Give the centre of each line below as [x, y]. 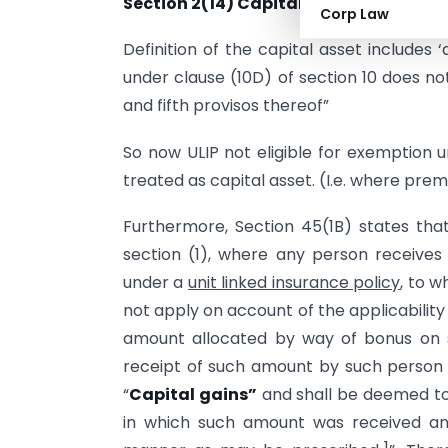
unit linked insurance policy [294, 282]
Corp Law [354, 14]
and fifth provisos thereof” [226, 106]
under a [155, 282]
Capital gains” [193, 394]
